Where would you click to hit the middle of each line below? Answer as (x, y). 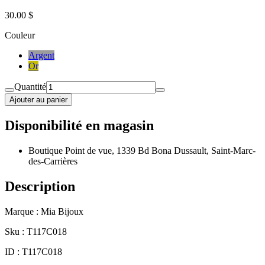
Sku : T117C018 (36, 231)
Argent (41, 55)
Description (40, 186)
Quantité (30, 86)
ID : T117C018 (33, 251)
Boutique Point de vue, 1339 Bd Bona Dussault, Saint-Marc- (142, 150)
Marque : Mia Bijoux (44, 211)
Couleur (20, 35)
